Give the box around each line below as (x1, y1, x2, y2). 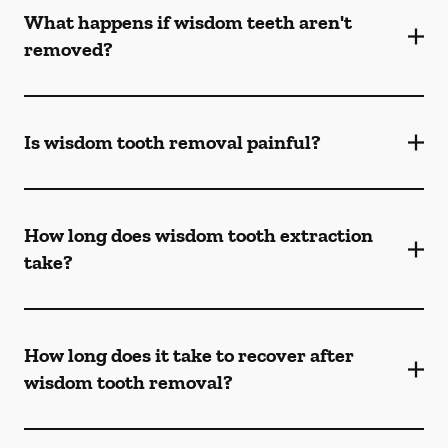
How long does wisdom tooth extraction (24, 223, 373, 247)
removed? (24, 37, 113, 61)
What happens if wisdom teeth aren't (24, 10, 352, 34)
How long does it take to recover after (24, 343, 354, 367)
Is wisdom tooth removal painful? (24, 130, 321, 154)
